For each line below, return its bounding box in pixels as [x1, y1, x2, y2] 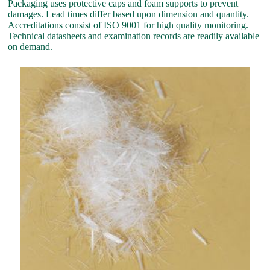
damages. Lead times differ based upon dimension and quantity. [8, 8, 250, 19]
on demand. [8, 41, 53, 52]
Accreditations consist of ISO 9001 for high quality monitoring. [8, 19, 249, 30]
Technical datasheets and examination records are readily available [8, 30, 260, 41]
